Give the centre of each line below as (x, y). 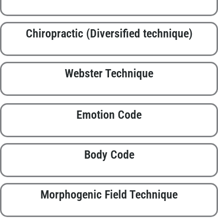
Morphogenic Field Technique (109, 195)
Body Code (109, 155)
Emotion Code (109, 115)
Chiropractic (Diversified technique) (109, 34)
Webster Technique (109, 74)
